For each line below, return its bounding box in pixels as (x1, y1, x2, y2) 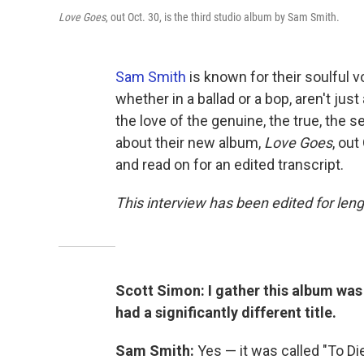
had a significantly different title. (115, 304, 336, 321)
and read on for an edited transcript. (115, 156, 344, 173)
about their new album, (115, 134, 264, 151)
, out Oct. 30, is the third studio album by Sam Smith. (106, 11, 340, 24)
